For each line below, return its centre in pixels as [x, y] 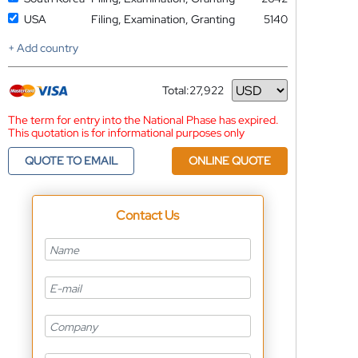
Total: [175, 90]
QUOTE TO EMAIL [71, 161]
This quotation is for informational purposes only [126, 133]
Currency [185, 96]
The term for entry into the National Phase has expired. [143, 120]
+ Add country [43, 48]
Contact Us [148, 215]
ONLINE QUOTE [229, 161]
